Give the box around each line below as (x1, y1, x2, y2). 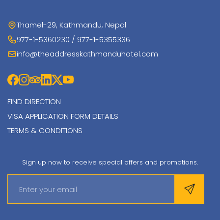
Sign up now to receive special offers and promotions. (22, 158, 198, 167)
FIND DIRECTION (7, 96, 61, 107)
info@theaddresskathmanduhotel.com (16, 49, 158, 59)
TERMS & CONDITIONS (7, 125, 82, 136)
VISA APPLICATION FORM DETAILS (7, 110, 118, 121)
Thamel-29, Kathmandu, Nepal (16, 20, 126, 30)
